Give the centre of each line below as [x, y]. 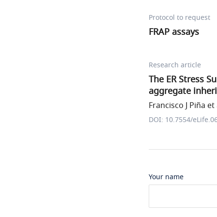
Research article [175, 65]
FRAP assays [174, 32]
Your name [166, 177]
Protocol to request [179, 18]
